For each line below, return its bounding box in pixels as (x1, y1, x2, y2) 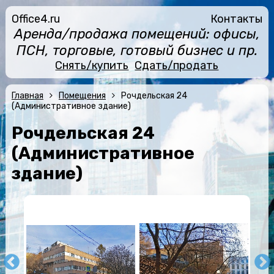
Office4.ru (11, 12, 60, 26)
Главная (11, 91, 43, 101)
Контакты (210, 12, 262, 26)
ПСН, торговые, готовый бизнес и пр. (16, 42, 257, 59)
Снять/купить (55, 59, 129, 72)
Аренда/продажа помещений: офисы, (13, 26, 260, 42)
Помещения (58, 91, 106, 101)
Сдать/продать (135, 59, 219, 72)
